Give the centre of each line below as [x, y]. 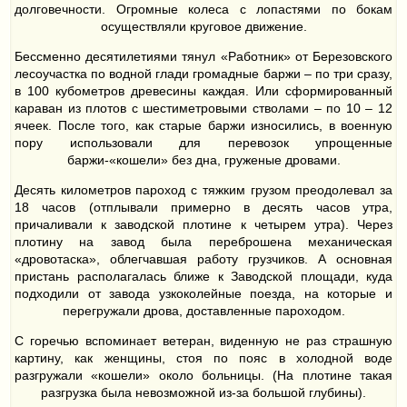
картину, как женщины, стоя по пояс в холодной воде [203, 358]
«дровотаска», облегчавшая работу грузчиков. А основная [203, 259]
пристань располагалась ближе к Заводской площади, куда [203, 277]
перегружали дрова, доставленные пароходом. [203, 311]
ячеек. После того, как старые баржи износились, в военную [203, 126]
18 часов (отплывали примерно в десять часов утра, [203, 208]
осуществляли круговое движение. [203, 27]
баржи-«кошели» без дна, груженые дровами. [203, 160]
